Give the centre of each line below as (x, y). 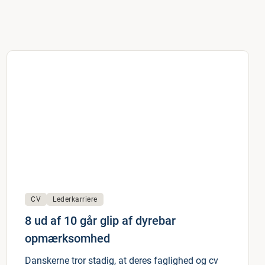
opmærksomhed (67, 238)
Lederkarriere (75, 199)
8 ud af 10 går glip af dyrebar (100, 221)
